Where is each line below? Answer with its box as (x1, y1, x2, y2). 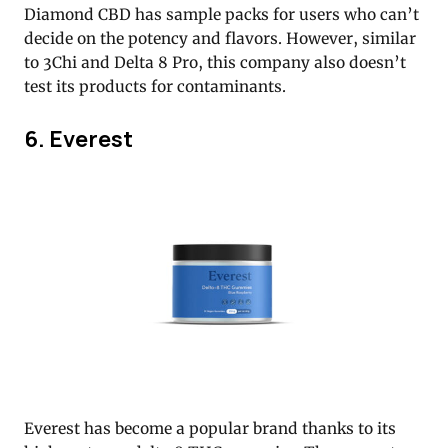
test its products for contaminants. (24, 77, 286, 97)
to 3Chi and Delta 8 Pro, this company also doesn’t (24, 53, 406, 73)
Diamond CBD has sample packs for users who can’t (24, 5, 419, 25)
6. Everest (24, 122, 133, 154)
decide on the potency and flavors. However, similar (24, 29, 416, 49)
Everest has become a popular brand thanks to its (24, 418, 396, 438)
